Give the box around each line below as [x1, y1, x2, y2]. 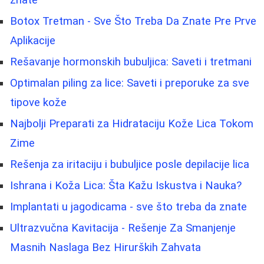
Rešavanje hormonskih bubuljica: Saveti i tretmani [10, 55, 252, 69]
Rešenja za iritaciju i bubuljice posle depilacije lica [10, 158, 249, 171]
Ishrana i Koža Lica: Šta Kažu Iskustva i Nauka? [10, 179, 242, 193]
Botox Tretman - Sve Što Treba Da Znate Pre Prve [10, 15, 256, 28]
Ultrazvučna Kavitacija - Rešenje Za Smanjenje [10, 222, 236, 235]
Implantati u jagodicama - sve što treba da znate [10, 200, 247, 214]
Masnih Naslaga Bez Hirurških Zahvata [10, 241, 201, 255]
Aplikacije [10, 34, 55, 48]
